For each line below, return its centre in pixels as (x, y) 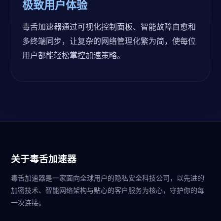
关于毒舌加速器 (44, 159)
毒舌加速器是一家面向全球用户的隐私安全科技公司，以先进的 (108, 178)
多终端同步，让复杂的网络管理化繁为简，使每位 (109, 41)
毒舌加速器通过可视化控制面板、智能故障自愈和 (109, 27)
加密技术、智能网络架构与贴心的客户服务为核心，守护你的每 (108, 190)
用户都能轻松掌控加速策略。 (74, 55)
